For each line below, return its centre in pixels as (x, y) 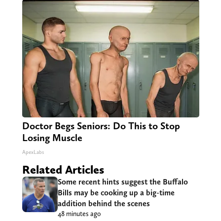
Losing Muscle (52, 137)
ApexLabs (33, 152)
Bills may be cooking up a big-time (116, 192)
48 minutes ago (79, 213)
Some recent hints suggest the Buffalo (123, 182)
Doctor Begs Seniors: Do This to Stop (101, 126)
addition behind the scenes (104, 203)
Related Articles (63, 169)
